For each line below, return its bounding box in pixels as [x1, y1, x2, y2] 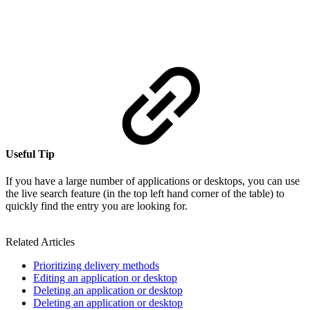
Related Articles [6, 236, 75, 248]
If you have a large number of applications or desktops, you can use [6, 175, 300, 188]
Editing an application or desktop [33, 272, 177, 284]
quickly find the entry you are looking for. [6, 200, 188, 212]
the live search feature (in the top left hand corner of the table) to [6, 188, 284, 200]
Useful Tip [6, 148, 57, 161]
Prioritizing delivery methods [33, 259, 159, 272]
